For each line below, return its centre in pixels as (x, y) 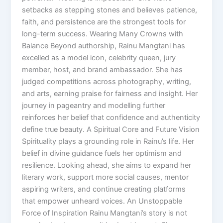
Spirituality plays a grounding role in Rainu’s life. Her (108, 141)
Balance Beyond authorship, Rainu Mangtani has (104, 46)
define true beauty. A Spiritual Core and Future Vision (111, 129)
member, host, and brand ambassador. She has (103, 69)
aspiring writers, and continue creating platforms (104, 189)
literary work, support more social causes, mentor (106, 177)
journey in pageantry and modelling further (94, 105)
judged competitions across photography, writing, (107, 81)
